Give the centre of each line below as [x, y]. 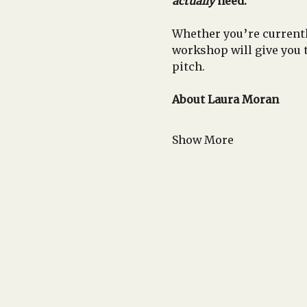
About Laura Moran [225, 99]
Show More [202, 140]
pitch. [188, 66]
